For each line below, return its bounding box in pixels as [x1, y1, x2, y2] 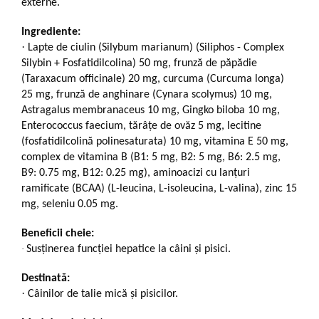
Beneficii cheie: [21, 228, 94, 240]
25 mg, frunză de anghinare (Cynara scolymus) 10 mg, [21, 89, 272, 101]
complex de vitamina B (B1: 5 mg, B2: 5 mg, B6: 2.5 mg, [21, 152, 281, 164]
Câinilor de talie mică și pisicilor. [28, 288, 178, 300]
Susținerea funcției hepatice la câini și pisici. [26, 244, 231, 256]
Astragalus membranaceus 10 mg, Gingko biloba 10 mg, [21, 105, 280, 117]
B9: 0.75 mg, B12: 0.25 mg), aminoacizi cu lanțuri [21, 167, 250, 179]
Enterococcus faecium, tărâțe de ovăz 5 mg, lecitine [21, 120, 261, 132]
